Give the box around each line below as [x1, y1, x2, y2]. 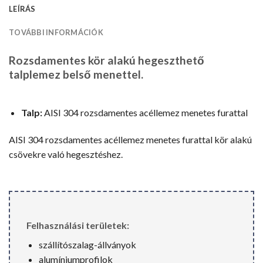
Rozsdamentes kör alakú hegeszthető [9, 53, 204, 68]
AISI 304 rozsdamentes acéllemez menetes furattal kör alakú [9, 133, 252, 145]
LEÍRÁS [9, 4, 36, 14]
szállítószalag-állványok [38, 238, 136, 250]
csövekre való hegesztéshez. [9, 148, 123, 160]
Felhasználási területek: [26, 219, 129, 231]
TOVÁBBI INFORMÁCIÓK [9, 28, 103, 38]
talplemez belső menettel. [9, 68, 143, 82]
